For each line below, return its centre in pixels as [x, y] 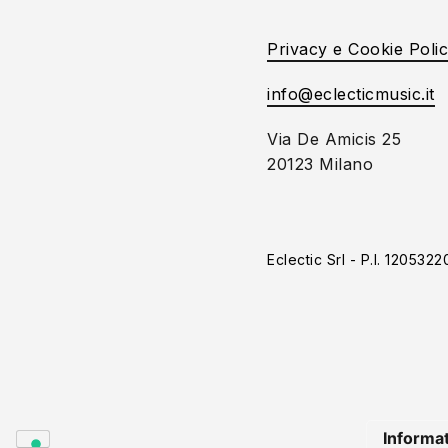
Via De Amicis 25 [334, 139]
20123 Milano [320, 164]
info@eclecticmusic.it [351, 94]
